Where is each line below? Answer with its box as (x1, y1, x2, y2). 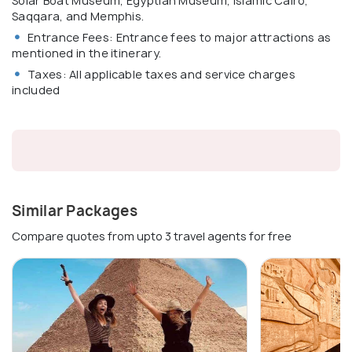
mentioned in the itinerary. (12, 45, 162, 60)
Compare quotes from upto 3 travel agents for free (12, 228, 291, 244)
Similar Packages (12, 200, 137, 221)
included (12, 82, 60, 97)
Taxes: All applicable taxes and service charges (27, 66, 296, 82)
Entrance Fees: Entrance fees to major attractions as (27, 29, 332, 45)
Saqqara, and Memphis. (12, 8, 145, 24)
